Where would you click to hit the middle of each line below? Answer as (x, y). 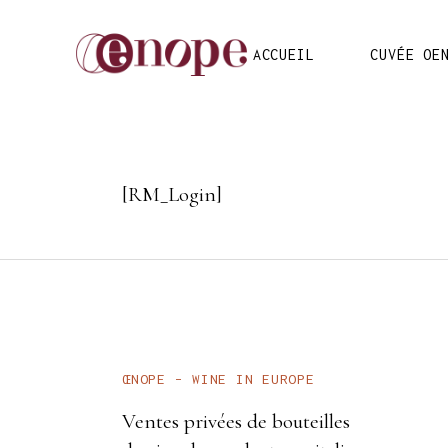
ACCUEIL (283, 54)
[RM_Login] (172, 194)
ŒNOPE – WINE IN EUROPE (218, 379)
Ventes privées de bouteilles (236, 421)
